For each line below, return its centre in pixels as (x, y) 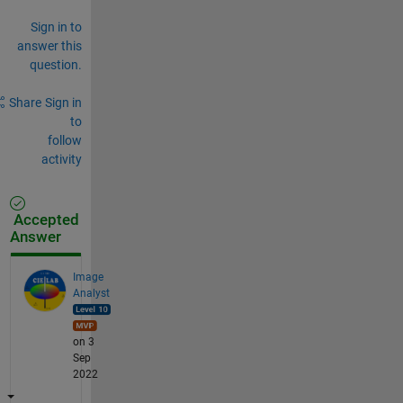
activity (61, 159)
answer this (49, 45)
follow (64, 140)
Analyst (91, 293)
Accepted (44, 219)
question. (55, 64)
